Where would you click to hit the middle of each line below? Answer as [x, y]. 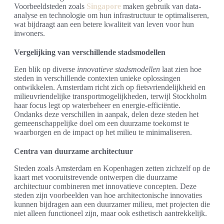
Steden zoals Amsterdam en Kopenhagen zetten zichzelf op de [112, 168]
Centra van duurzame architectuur [73, 151]
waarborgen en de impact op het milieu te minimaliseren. [103, 132]
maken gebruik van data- [161, 6]
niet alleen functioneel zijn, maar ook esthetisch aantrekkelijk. [110, 213]
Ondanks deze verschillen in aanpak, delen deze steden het [106, 114]
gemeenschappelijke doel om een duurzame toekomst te [101, 123]
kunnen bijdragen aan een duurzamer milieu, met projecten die [112, 204]
